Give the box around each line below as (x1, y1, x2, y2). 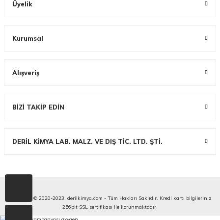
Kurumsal (12, 34, 43, 42)
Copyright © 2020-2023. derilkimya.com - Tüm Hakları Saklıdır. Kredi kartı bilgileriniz (8, 195, 212, 201)
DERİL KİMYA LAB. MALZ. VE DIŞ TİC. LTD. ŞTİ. (12, 137, 163, 145)
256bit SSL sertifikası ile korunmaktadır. (62, 204, 158, 210)
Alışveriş (12, 69, 39, 77)
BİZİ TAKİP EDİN (12, 103, 64, 111)
